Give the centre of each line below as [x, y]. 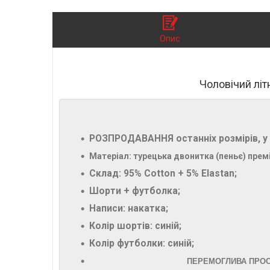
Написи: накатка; [129, 209]
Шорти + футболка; [135, 191]
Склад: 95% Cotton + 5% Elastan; [163, 174]
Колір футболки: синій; [143, 244]
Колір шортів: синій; [135, 226]
